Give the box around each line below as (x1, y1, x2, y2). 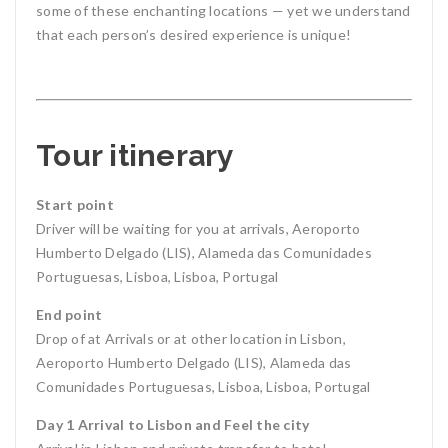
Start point (36, 196, 114, 213)
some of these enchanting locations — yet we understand (36, 2, 411, 19)
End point (36, 306, 103, 323)
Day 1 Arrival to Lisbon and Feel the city (36, 416, 310, 433)
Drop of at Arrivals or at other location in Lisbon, (36, 330, 346, 347)
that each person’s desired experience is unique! (36, 26, 351, 43)
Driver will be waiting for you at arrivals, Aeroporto (36, 220, 361, 237)
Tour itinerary (36, 138, 235, 173)
